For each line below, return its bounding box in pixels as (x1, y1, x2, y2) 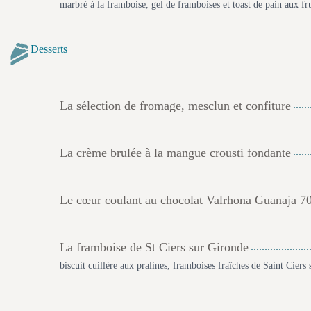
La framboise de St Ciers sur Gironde (60, 240, 249, 254)
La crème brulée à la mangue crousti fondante (60, 146, 291, 160)
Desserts (31, 43, 67, 55)
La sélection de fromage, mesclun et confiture (60, 99, 291, 112)
